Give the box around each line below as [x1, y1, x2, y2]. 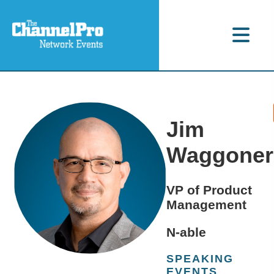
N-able [166, 225, 207, 240]
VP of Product [166, 183, 253, 198]
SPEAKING [166, 253, 234, 265]
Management [166, 198, 247, 212]
